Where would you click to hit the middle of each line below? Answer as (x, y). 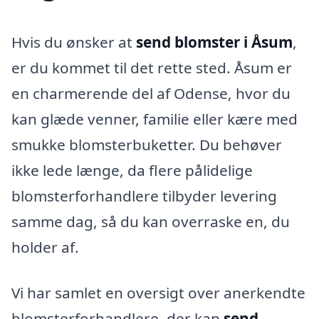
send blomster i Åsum (214, 42)
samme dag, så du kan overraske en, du (151, 222)
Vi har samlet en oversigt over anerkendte (158, 292)
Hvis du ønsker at (74, 42)
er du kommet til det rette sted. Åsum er (152, 68)
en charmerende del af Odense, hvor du (151, 94)
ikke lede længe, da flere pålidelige (132, 171)
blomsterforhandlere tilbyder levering (144, 196)
